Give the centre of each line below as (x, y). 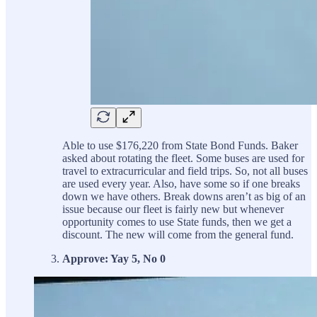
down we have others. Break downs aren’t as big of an (184, 196)
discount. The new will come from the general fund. (178, 234)
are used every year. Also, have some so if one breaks (181, 183)
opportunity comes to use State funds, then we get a (177, 221)
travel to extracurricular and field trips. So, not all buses (185, 171)
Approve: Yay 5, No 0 (114, 258)
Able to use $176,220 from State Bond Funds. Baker (180, 145)
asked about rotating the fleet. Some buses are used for (183, 158)
